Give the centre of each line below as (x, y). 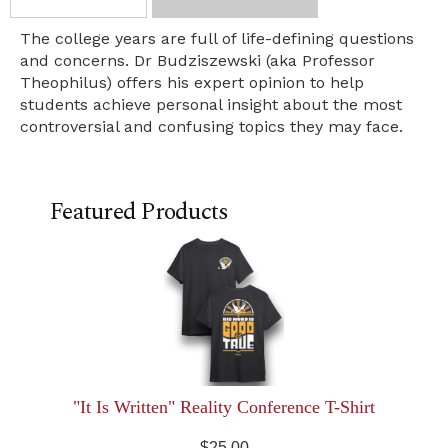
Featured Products (139, 212)
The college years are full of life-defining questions (217, 38)
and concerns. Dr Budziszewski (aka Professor (197, 60)
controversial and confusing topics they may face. (211, 126)
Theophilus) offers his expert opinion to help (192, 82)
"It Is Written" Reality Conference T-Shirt (224, 407)
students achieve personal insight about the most (211, 104)
